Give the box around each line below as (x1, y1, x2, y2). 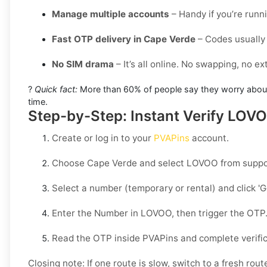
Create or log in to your (52, 132, 154, 144)
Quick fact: (35, 84, 77, 95)
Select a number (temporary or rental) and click (52, 182, 258, 194)
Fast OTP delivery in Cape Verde (52, 33, 195, 45)
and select (137, 157, 187, 169)
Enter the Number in (52, 207, 141, 219)
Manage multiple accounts (52, 8, 169, 20)
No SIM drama (52, 58, 114, 70)
